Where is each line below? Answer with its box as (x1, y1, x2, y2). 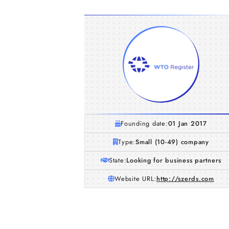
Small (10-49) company (135, 137, 209, 147)
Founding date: (121, 119, 168, 128)
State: (108, 155, 127, 165)
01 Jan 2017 (168, 119, 207, 128)
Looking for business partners (126, 155, 222, 165)
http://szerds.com (156, 174, 214, 184)
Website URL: (114, 174, 157, 184)
